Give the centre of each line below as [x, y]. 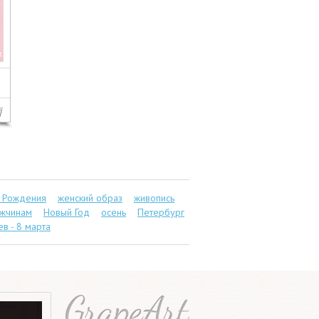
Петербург [161, 213]
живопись [154, 198]
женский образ [90, 198]
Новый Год [67, 213]
